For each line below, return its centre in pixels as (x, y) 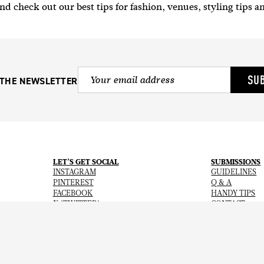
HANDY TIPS (233, 194)
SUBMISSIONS (236, 162)
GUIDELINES (234, 172)
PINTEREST (73, 183)
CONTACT (228, 204)
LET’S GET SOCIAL (86, 162)
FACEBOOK (73, 194)
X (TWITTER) (76, 204)
